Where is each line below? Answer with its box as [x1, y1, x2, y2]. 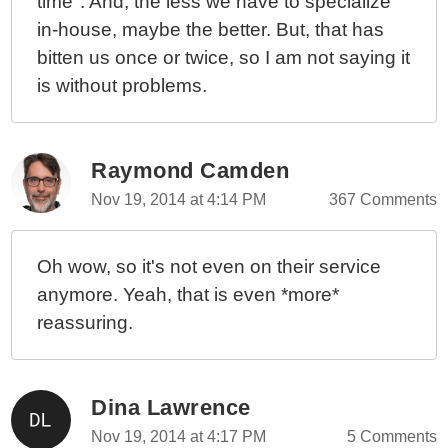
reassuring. [37, 312, 134, 333]
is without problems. [37, 75, 208, 96]
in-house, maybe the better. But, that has [37, 19, 385, 40]
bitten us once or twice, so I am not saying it [37, 47, 411, 68]
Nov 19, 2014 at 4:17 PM [91, 428, 267, 445]
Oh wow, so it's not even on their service [37, 256, 382, 277]
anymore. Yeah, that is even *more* [37, 284, 340, 305]
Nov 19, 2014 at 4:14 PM [91, 191, 267, 208]
